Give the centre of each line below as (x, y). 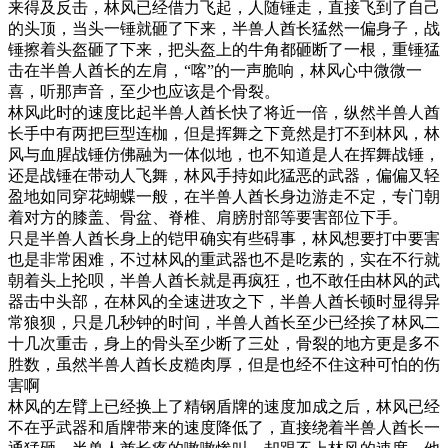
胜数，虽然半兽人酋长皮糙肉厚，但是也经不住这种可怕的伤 (224, 364)
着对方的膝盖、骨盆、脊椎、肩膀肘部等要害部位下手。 (208, 217)
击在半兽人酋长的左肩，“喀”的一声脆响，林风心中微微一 (215, 70)
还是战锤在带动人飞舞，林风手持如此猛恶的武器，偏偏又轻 (224, 175)
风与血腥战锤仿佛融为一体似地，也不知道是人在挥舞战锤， (224, 154)
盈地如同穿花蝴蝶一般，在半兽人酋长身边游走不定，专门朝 (224, 196)
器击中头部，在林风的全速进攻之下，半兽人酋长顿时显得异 (224, 301)
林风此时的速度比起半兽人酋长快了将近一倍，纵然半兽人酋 (224, 112)
